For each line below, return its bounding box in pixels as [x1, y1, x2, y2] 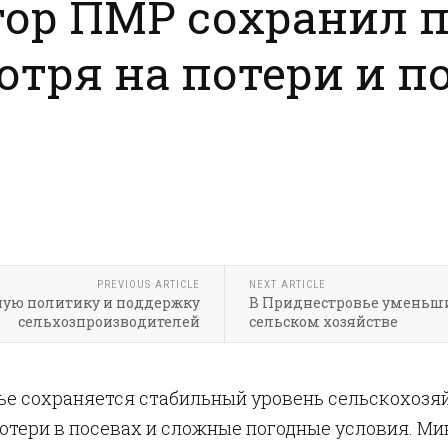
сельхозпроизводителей [17, 311, 200, 331]
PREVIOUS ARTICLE [96, 277, 200, 291]
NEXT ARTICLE [248, 277, 326, 291]
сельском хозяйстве [248, 311, 398, 331]
